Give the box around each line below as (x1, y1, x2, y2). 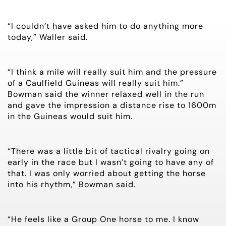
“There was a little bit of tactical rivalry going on (8, 145, 210, 156)
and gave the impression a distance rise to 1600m (8, 99, 216, 110)
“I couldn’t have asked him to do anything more (8, 20, 203, 31)
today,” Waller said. (8, 31, 88, 42)
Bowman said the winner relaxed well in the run (8, 88, 204, 99)
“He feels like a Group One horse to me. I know (8, 213, 199, 224)
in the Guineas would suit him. (8, 110, 133, 122)
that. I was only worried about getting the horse (8, 167, 206, 179)
